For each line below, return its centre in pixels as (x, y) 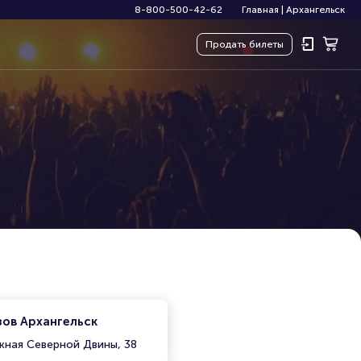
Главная (260, 10)
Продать (226, 44)
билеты (266, 44)
